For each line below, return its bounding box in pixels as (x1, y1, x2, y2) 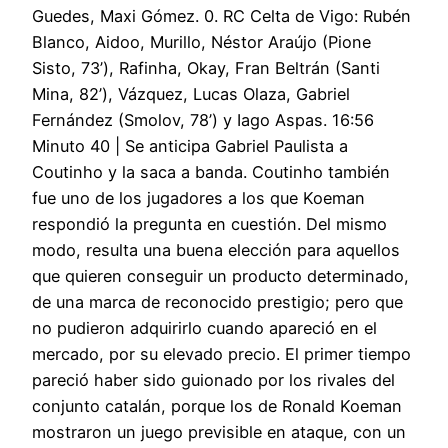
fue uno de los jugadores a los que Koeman (32, 188, 365, 209)
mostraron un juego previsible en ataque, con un (32, 422, 406, 443)
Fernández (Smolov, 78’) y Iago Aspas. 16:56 (32, 110, 374, 131)
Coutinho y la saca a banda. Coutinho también (32, 162, 390, 183)
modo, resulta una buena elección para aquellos (32, 240, 400, 261)
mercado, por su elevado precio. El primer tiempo (32, 344, 411, 365)
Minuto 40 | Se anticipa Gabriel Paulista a (32, 136, 348, 157)
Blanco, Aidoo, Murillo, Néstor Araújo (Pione (32, 32, 371, 53)
